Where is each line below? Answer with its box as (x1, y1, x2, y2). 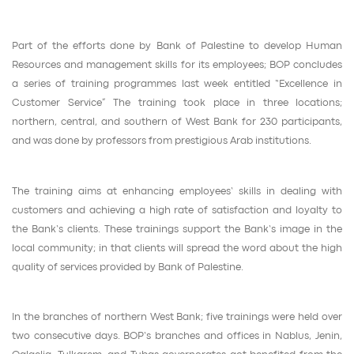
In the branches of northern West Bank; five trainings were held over (12, 313, 342, 322)
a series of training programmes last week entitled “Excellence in (12, 80, 342, 89)
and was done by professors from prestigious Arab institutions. (12, 137, 311, 146)
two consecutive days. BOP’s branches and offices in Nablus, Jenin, (12, 332, 342, 341)
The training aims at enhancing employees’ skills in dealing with (12, 186, 342, 196)
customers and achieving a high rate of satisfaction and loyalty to (12, 205, 342, 215)
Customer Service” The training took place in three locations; (12, 99, 342, 108)
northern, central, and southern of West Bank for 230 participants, (12, 118, 342, 127)
